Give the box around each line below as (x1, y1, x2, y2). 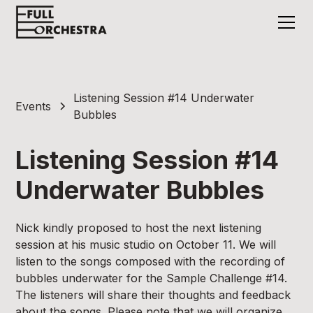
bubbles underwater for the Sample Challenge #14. (15, 271, 288, 285)
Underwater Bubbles (15, 175, 265, 205)
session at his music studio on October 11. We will (15, 238, 277, 252)
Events (15, 99, 52, 113)
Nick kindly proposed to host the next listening (15, 221, 262, 235)
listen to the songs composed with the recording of (15, 254, 286, 268)
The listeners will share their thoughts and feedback (15, 288, 291, 302)
